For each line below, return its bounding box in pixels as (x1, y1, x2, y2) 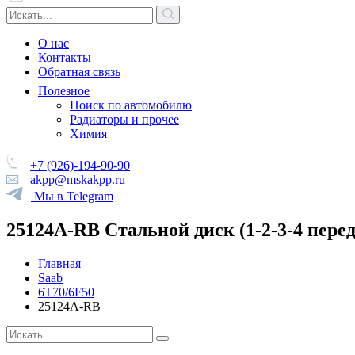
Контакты (38, 51, 91, 64)
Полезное (38, 84, 90, 97)
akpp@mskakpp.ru (30, 173, 125, 186)
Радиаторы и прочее (70, 113, 179, 126)
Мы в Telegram (34, 189, 113, 203)
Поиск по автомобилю (70, 98, 192, 112)
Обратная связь (38, 65, 120, 78)
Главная (38, 256, 81, 270)
